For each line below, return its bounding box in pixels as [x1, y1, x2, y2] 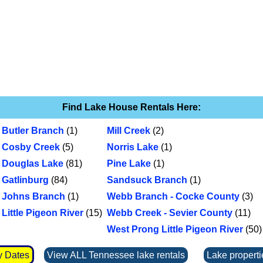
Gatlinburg [1, 175, 49, 185]
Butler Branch [1, 126, 64, 136]
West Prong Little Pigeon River [106, 224, 243, 234]
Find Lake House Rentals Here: [62, 102, 201, 112]
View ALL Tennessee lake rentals [47, 250, 185, 260]
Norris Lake [106, 142, 159, 152]
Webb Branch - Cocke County [106, 191, 240, 201]
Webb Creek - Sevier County [106, 208, 232, 218]
